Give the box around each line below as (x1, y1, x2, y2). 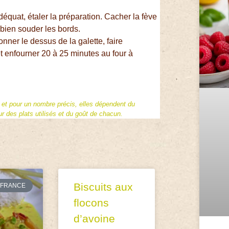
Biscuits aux (74, 180, 133, 193)
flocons (74, 196, 109, 209)
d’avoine (74, 212, 116, 224)
